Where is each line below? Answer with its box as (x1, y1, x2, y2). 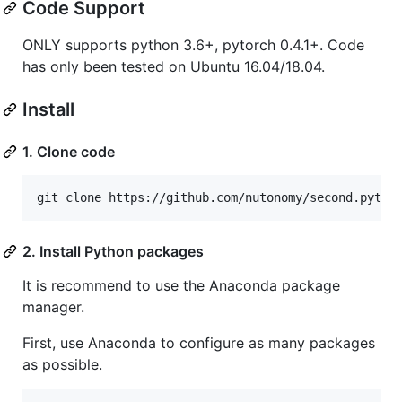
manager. (22, 297, 84, 316)
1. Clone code (22, 142, 115, 161)
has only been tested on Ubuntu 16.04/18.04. (22, 57, 325, 75)
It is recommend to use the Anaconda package (22, 275, 340, 294)
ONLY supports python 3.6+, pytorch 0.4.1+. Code (22, 35, 364, 54)
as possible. (22, 354, 102, 373)
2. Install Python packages (22, 241, 204, 260)
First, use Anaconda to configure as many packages (22, 333, 375, 352)
